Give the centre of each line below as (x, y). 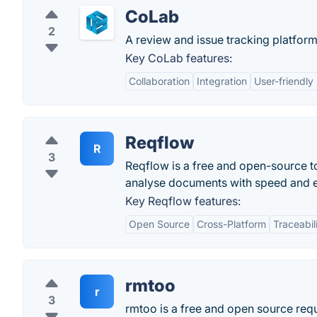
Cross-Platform (231, 224)
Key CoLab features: (179, 58)
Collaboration (159, 81)
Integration (222, 81)
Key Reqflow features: (183, 201)
